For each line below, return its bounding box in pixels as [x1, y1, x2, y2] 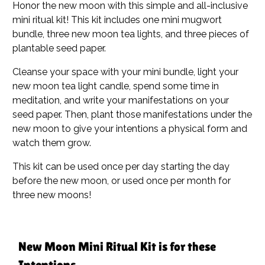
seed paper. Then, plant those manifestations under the [12, 108, 253, 120]
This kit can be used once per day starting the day [12, 160, 230, 172]
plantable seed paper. [12, 42, 106, 54]
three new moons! [12, 189, 92, 201]
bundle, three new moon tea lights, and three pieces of [12, 28, 250, 40]
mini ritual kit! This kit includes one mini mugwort [12, 14, 222, 25]
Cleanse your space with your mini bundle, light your [12, 66, 239, 77]
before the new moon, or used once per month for [12, 174, 231, 186]
